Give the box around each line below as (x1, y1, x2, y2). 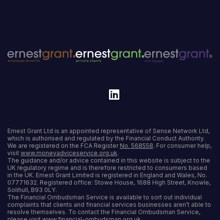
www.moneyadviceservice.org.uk (21, 149, 117, 157)
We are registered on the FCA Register (7, 142, 120, 150)
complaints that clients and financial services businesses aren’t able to (7, 201, 211, 209)
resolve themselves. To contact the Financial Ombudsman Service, (7, 208, 200, 216)
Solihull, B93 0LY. (7, 186, 57, 194)
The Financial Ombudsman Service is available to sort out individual (7, 193, 202, 201)
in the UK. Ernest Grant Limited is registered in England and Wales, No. (7, 171, 207, 179)
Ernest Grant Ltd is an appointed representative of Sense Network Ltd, (7, 127, 210, 135)
